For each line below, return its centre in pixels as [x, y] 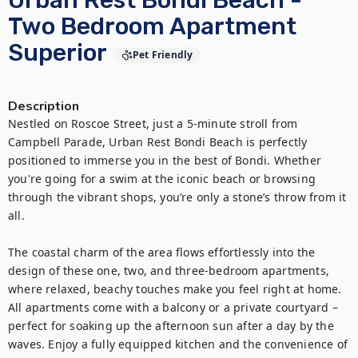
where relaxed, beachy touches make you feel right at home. [175, 289]
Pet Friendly [163, 55]
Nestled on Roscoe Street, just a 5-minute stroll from [153, 123]
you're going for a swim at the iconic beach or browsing [162, 179]
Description [44, 106]
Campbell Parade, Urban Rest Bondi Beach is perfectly [158, 142]
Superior [58, 53]
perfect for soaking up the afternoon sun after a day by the [171, 326]
